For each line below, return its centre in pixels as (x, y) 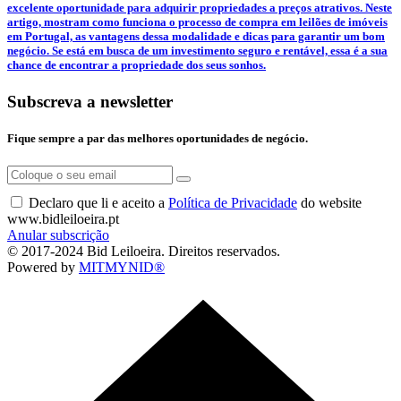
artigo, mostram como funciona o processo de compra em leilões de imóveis (197, 21)
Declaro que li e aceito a (98, 203)
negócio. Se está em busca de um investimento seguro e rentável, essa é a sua (197, 50)
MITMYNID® (122, 268)
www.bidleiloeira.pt (63, 219)
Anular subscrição (58, 235)
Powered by (43, 268)
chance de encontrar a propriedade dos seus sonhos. (137, 64)
